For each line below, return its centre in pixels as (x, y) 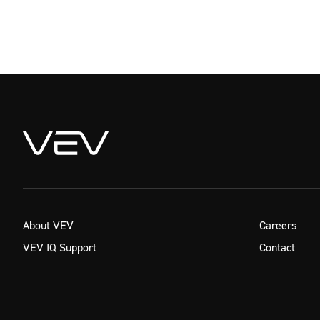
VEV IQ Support (60, 247)
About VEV (48, 225)
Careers (278, 225)
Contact (277, 247)
